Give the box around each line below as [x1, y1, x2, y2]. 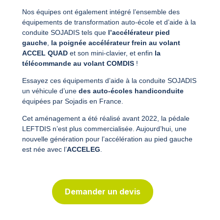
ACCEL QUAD [22, 49, 68, 57]
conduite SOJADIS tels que [22, 28, 108, 36]
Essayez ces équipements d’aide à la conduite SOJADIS [22, 76, 196, 84]
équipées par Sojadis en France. [22, 97, 123, 105]
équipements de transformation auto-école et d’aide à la [22, 18, 196, 26]
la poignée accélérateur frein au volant [51, 38, 180, 47]
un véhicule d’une [22, 86, 79, 95]
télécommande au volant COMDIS [22, 59, 134, 67]
